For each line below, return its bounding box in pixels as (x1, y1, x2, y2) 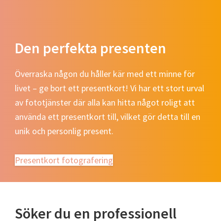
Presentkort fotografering (15, 154, 113, 166)
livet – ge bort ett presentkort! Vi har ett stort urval (15, 82, 204, 94)
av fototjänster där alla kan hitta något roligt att (15, 96, 195, 108)
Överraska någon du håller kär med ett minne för (15, 68, 195, 79)
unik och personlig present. (15, 125, 113, 137)
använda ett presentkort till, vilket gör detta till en (15, 110, 200, 122)
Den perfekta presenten (15, 38, 166, 57)
